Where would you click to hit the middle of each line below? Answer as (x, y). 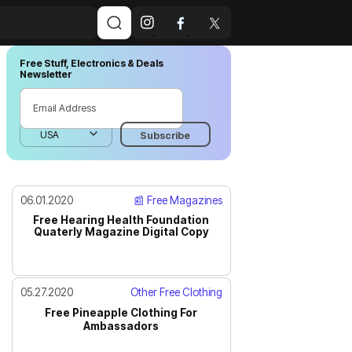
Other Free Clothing (176, 292)
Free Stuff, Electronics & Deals (91, 64)
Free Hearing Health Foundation (121, 220)
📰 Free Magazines (178, 200)
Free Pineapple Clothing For (121, 312)
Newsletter (45, 75)
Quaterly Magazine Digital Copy (121, 231)
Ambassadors (121, 326)
